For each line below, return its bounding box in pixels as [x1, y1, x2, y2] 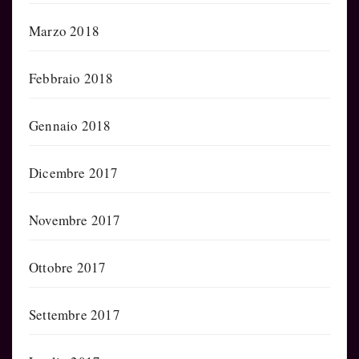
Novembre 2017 [29, 210, 121, 229]
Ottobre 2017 [29, 257, 107, 276]
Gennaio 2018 [29, 115, 111, 135]
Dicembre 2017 [29, 163, 119, 182]
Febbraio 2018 [29, 68, 114, 87]
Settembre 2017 [29, 305, 120, 324]
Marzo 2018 [29, 21, 99, 40]
